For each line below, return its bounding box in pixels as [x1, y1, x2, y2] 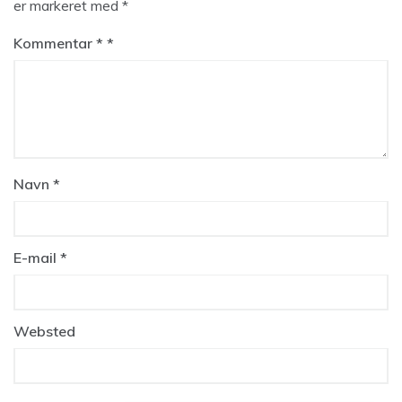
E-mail [13, 249, 60, 267]
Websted [13, 322, 75, 340]
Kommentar [13, 34, 96, 52]
